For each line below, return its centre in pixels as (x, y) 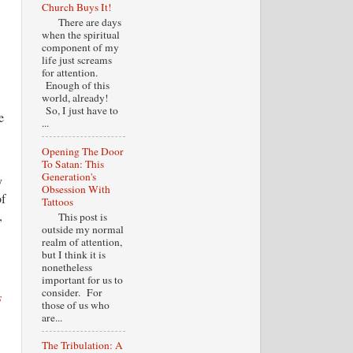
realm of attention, (82, 242)
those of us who (75, 305)
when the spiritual (80, 35)
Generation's (69, 176)
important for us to (82, 279)
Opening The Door (82, 151)
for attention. (69, 72)
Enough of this (75, 85)
